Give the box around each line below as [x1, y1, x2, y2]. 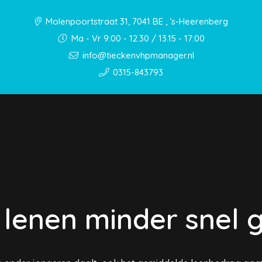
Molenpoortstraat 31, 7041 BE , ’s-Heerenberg [43, 16, 228, 27]
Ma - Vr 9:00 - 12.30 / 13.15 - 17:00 [69, 33, 205, 44]
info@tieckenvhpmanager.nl [80, 50, 194, 61]
